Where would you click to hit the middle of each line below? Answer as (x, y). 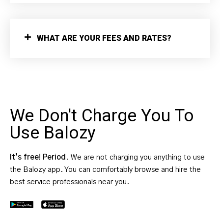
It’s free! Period (38, 158)
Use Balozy (53, 133)
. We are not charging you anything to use (135, 158)
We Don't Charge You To (102, 116)
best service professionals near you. (70, 182)
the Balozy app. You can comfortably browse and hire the (105, 170)
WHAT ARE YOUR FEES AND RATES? (104, 38)
